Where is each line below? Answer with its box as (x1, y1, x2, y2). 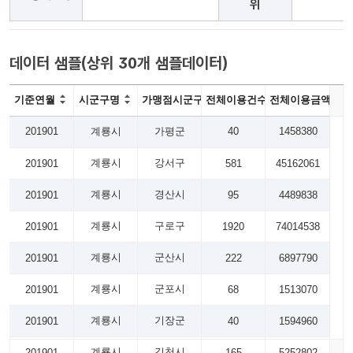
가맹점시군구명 (142, 94, 214, 106)
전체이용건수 (206, 94, 267, 106)
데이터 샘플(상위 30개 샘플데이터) (9, 54, 228, 72)
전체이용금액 (269, 94, 331, 106)
